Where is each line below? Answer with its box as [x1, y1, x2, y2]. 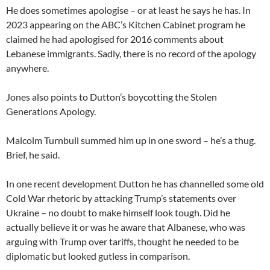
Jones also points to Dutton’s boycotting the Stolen [6, 91, 217, 102]
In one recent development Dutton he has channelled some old [6, 178, 264, 189]
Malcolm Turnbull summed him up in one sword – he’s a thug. [6, 134, 256, 146]
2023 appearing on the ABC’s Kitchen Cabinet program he [6, 19, 245, 30]
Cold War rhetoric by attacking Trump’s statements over [6, 192, 236, 204]
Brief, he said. [6, 149, 60, 160]
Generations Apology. [6, 105, 96, 117]
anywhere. [6, 62, 49, 74]
